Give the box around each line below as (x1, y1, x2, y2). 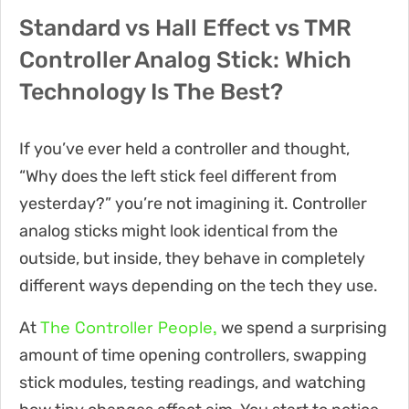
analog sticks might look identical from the (19, 220, 338, 241)
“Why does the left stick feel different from (19, 165, 337, 186)
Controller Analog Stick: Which (19, 46, 351, 73)
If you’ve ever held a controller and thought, (19, 138, 350, 159)
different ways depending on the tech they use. (19, 275, 378, 296)
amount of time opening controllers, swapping (19, 344, 367, 365)
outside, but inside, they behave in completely (19, 247, 365, 268)
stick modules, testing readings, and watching (19, 372, 366, 393)
